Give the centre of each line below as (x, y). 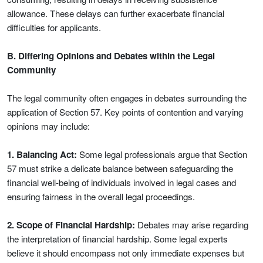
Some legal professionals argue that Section (162, 154)
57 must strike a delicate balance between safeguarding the (120, 168)
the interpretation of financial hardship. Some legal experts (117, 239)
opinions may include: (48, 126)
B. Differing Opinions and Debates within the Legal (111, 56)
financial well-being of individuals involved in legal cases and (122, 182)
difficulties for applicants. (54, 27)
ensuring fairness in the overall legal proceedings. (101, 196)
